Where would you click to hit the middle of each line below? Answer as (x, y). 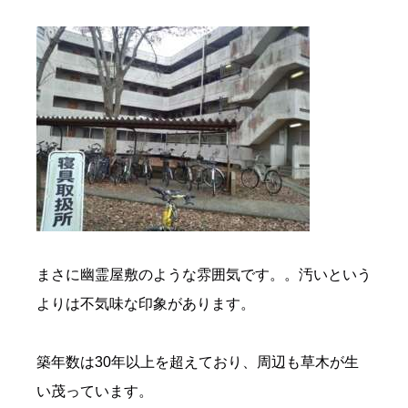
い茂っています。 (95, 392)
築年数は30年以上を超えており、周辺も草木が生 (198, 362)
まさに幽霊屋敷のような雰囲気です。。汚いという (204, 275)
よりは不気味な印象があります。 (146, 304)
